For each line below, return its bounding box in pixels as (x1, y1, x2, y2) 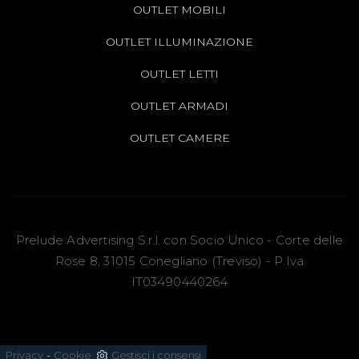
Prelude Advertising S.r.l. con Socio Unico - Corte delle (15, 232, 344, 248)
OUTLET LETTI (140, 66, 219, 81)
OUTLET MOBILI (133, 2, 226, 17)
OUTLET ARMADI (131, 98, 228, 113)
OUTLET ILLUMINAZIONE (106, 34, 253, 49)
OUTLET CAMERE (129, 130, 230, 145)
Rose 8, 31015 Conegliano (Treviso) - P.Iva (54, 252, 305, 268)
